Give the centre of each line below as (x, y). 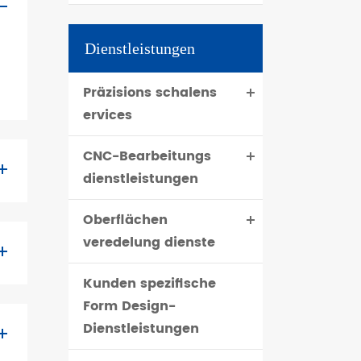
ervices (108, 115)
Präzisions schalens (150, 93)
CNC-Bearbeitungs (147, 156)
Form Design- (130, 306)
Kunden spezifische (150, 284)
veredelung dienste (149, 243)
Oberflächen (126, 220)
